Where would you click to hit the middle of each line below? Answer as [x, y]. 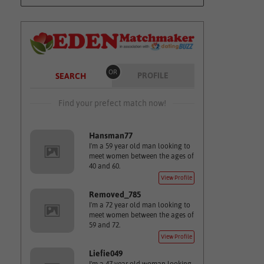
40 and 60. [104, 166]
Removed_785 [115, 194]
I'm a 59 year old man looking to [139, 146]
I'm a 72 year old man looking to [139, 205]
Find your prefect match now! [112, 103]
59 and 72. [104, 225]
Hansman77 [110, 136]
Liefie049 [105, 253]
